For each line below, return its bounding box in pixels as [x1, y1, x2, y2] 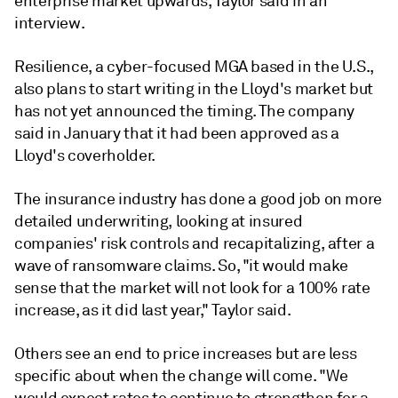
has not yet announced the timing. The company [14, 100, 354, 121]
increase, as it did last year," [14, 299, 212, 320]
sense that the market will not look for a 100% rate [14, 277, 370, 298]
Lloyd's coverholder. [14, 145, 155, 165]
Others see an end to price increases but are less [14, 343, 357, 363]
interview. [14, 12, 85, 33]
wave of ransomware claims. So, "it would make [14, 255, 348, 275]
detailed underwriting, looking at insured [14, 211, 303, 231]
